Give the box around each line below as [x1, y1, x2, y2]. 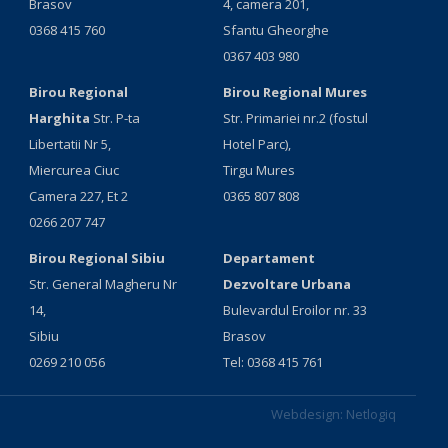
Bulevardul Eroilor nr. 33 [222, 301, 367, 319]
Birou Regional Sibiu [29, 249, 166, 267]
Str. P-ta [90, 109, 141, 127]
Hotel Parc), [222, 135, 291, 153]
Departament [222, 249, 315, 267]
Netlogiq [345, 405, 396, 423]
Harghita [29, 109, 91, 127]
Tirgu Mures [222, 161, 295, 179]
